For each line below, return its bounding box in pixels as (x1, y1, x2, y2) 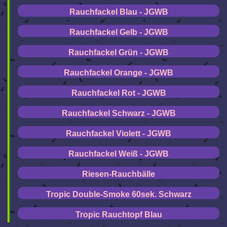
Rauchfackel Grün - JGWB (68, 48, 169, 57)
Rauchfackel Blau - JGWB (69, 8, 168, 16)
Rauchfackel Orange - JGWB (64, 68, 173, 77)
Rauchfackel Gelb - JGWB (69, 28, 168, 36)
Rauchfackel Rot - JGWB (71, 89, 166, 97)
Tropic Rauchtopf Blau (75, 210, 162, 219)
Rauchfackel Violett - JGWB (66, 129, 171, 138)
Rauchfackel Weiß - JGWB (68, 149, 169, 158)
